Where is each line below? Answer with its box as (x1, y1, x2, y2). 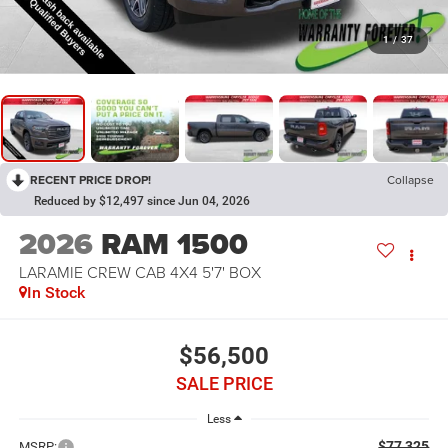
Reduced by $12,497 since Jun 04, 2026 (34, 194, 250, 209)
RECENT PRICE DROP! (30, 171, 151, 189)
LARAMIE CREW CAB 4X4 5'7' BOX (18, 261, 261, 284)
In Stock (26, 283, 85, 303)
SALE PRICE (175, 372, 273, 394)
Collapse (387, 171, 434, 189)
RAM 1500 (100, 222, 248, 267)
